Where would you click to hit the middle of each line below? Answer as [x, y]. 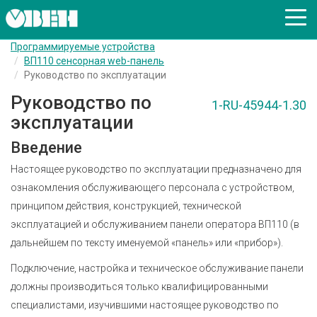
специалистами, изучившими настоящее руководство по [145, 305]
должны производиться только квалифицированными [139, 287]
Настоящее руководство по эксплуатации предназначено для [156, 169]
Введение [46, 148]
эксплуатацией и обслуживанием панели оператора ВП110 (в [155, 224]
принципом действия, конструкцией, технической [126, 206]
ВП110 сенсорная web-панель [94, 61]
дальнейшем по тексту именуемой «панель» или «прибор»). [147, 243]
